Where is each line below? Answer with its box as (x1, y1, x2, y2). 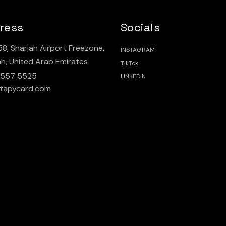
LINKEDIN (121, 72, 146, 80)
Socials (121, 20, 160, 34)
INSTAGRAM (121, 46, 155, 54)
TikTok (121, 59, 138, 67)
